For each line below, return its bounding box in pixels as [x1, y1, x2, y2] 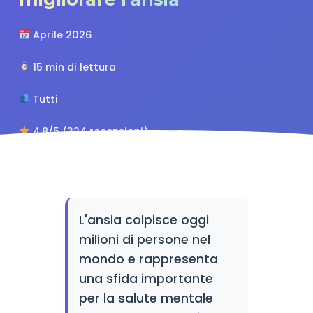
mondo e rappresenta [78, 251, 218, 268]
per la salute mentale [78, 290, 213, 307]
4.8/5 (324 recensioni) [30, 124, 149, 138]
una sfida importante [78, 270, 213, 287]
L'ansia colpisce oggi [78, 212, 209, 228]
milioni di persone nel [78, 231, 210, 248]
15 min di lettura [30, 60, 117, 74]
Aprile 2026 [30, 28, 93, 42]
